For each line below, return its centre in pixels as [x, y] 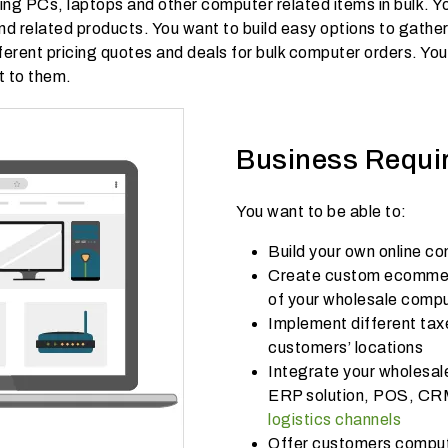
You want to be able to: [321, 211]
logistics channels [334, 419]
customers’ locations [345, 347]
